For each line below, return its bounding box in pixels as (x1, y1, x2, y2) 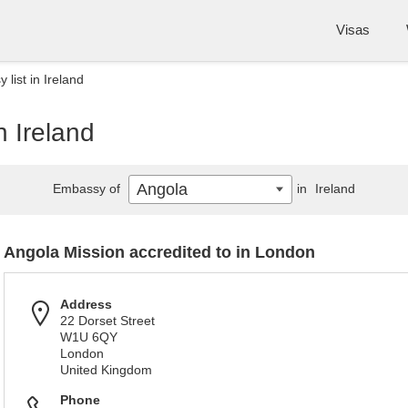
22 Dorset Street (60, 313, 155, 328)
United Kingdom (60, 362, 152, 377)
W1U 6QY (60, 330, 117, 344)
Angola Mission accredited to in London (4, 243, 315, 261)
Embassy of (53, 181, 124, 196)
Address (60, 297, 112, 311)
